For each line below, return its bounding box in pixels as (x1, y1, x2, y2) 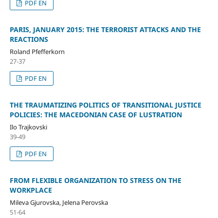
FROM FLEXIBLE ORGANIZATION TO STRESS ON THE (9, 175, 182, 185)
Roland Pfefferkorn (9, 47, 65, 56)
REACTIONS (9, 34, 48, 44)
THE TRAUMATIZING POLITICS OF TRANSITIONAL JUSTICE (9, 100, 201, 109)
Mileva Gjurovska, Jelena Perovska (9, 198, 108, 207)
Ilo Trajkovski (9, 122, 47, 131)
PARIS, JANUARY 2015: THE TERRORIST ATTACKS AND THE (9, 24, 201, 34)
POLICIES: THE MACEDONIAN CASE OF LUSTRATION (9, 109, 182, 119)
